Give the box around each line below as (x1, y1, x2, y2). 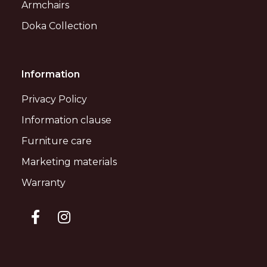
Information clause (21, 114, 111, 126)
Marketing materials (21, 156, 117, 168)
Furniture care (21, 135, 92, 147)
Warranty (21, 177, 66, 189)
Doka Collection (21, 20, 97, 32)
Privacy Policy (21, 94, 87, 105)
